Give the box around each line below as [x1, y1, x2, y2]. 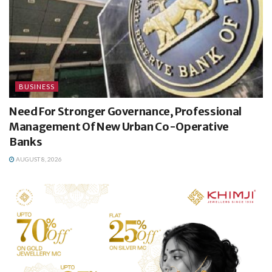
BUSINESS [19, 83, 55, 91]
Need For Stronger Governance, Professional [9, 104, 242, 119]
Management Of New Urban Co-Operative [9, 120, 229, 134]
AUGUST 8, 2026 [15, 155, 62, 163]
